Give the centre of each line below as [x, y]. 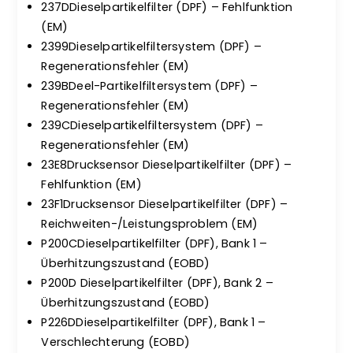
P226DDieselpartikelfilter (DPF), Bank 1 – [154, 322]
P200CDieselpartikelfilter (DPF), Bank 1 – [154, 243]
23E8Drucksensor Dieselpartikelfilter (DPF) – [167, 165]
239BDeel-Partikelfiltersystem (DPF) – [149, 86]
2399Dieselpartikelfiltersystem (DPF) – [152, 46]
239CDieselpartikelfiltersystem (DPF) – [152, 125]
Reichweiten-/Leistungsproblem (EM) [150, 224]
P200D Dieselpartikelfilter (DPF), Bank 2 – [157, 283]
